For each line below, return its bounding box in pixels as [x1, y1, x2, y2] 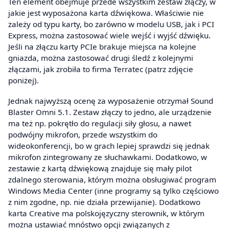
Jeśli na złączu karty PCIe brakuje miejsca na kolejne [8, 41, 196, 52]
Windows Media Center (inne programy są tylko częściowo [8, 185, 219, 196]
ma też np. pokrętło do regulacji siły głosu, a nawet [8, 118, 191, 128]
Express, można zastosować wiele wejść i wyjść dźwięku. [8, 30, 211, 41]
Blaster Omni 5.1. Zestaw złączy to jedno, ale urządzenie [8, 106, 212, 117]
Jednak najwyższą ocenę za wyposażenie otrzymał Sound [8, 95, 213, 106]
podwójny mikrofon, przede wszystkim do [8, 129, 157, 140]
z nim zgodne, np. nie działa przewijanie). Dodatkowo [8, 196, 200, 207]
